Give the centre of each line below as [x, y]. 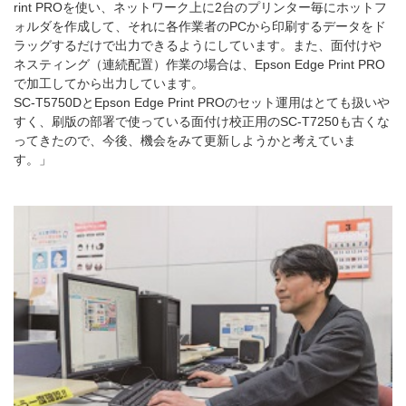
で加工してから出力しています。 [109, 84]
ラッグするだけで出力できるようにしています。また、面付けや [198, 46]
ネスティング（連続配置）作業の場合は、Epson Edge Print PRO [199, 65]
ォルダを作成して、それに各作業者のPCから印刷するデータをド [200, 27]
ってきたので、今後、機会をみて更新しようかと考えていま [185, 141]
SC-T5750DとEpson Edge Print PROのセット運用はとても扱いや [202, 103]
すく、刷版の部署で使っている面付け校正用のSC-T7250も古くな [202, 122]
